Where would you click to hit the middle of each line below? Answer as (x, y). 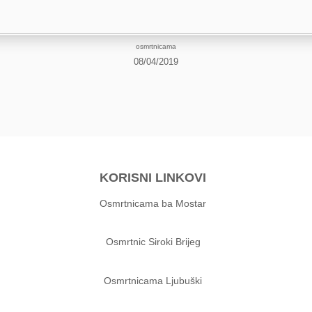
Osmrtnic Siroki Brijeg (153, 242)
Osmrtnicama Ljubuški (153, 280)
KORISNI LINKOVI (153, 177)
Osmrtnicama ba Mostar (153, 203)
